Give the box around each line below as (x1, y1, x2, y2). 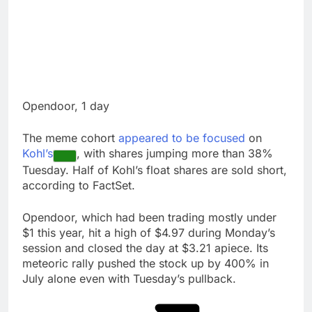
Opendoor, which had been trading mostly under (22, 210, 276, 224)
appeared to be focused (118, 130, 245, 145)
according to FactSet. (22, 178, 135, 192)
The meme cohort (22, 130, 118, 145)
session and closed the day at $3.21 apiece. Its (22, 240, 268, 255)
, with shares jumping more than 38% (77, 146, 273, 160)
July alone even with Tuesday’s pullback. (22, 271, 236, 286)
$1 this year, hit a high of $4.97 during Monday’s (22, 225, 275, 240)
